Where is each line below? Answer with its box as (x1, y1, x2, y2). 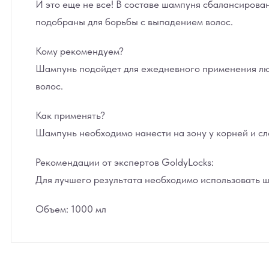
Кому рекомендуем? (35, 45, 124, 57)
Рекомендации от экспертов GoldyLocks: (35, 156, 214, 168)
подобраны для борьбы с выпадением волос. (35, 16, 233, 28)
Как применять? (35, 109, 105, 121)
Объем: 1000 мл (35, 203, 106, 215)
